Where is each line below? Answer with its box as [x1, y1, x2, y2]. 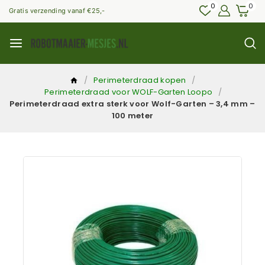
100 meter [111, 109, 154, 121]
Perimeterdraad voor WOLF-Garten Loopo [44, 86, 213, 98]
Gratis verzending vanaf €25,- [9, 7, 105, 15]
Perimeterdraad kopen [93, 74, 186, 86]
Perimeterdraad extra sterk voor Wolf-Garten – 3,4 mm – [9, 98, 256, 109]
